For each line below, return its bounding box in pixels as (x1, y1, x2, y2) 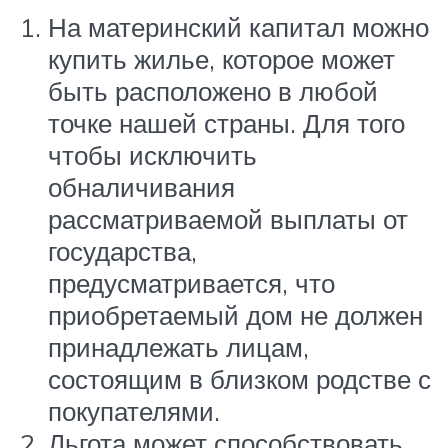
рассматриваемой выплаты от (48, 203, 408, 236)
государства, (48, 235, 197, 268)
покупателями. (48, 395, 220, 428)
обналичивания (48, 171, 235, 204)
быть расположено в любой (48, 75, 378, 108)
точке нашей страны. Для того (48, 107, 405, 140)
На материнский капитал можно (48, 11, 429, 44)
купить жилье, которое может (48, 43, 395, 76)
